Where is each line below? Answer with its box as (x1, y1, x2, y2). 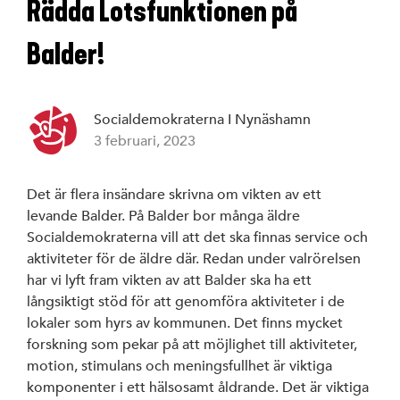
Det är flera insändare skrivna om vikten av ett (27, 186, 321, 204)
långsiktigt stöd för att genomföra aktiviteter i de (27, 293, 345, 312)
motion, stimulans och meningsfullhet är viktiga (27, 357, 332, 376)
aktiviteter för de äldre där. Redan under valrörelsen (27, 250, 361, 269)
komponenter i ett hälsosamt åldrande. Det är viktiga (27, 379, 369, 397)
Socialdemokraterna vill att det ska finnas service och (27, 229, 368, 247)
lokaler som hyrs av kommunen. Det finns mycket (27, 314, 343, 333)
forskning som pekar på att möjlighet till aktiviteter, (27, 336, 357, 354)
